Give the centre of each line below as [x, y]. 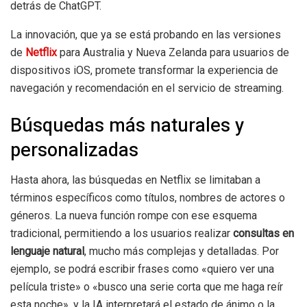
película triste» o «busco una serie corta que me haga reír [147, 287]
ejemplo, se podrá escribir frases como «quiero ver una [142, 269]
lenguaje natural [47, 251]
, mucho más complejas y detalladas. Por [182, 251]
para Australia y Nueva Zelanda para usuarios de [173, 53]
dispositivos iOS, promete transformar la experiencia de [144, 71]
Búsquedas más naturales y [127, 125]
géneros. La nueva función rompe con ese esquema [134, 216]
